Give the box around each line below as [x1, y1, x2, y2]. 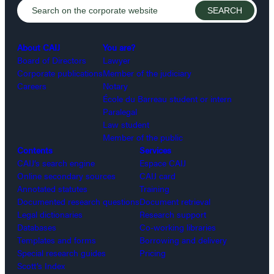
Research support [139, 208, 206, 221]
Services [139, 144, 171, 157]
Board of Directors [17, 54, 86, 67]
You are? [103, 41, 135, 54]
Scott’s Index [17, 259, 65, 272]
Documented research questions [17, 195, 139, 208]
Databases [17, 221, 56, 234]
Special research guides [17, 246, 106, 259]
